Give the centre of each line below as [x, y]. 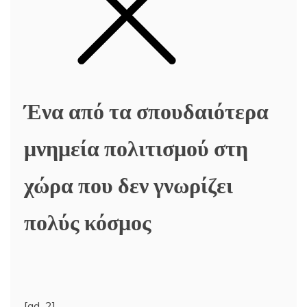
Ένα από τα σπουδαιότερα [146, 110]
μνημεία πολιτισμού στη [136, 147]
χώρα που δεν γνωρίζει [128, 184]
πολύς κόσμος [88, 221]
